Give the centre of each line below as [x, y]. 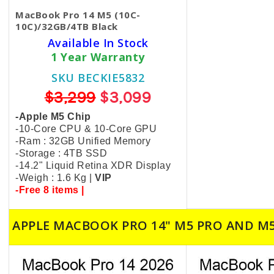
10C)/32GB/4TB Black [67, 26]
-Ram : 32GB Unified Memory [83, 141]
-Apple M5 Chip [53, 117]
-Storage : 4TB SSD [61, 153]
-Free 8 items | [50, 190]
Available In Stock [98, 43]
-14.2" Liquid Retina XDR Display [93, 165]
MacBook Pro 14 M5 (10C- [78, 15]
